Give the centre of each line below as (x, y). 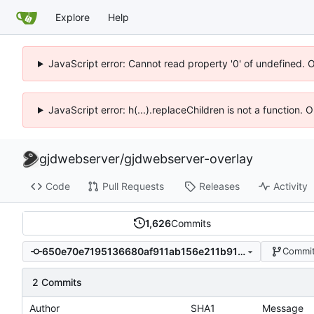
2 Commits (57, 282)
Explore (73, 17)
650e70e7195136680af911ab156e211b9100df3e (241, 252)
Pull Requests (133, 186)
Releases (219, 186)
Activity (290, 186)
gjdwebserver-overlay (189, 159)
